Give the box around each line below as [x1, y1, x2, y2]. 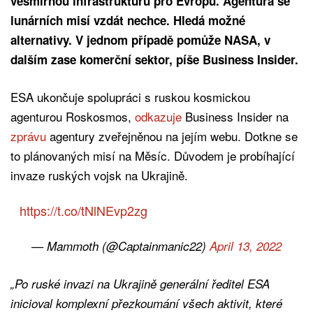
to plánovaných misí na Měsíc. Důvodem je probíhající [10, 146, 295, 164]
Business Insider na [182, 107, 289, 125]
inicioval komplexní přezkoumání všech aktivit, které [10, 294, 282, 312]
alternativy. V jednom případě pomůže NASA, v [10, 31, 270, 48]
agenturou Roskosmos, [10, 107, 135, 125]
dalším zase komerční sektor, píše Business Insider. [10, 50, 302, 68]
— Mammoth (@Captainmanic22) [31, 237, 210, 254]
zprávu [10, 126, 46, 145]
